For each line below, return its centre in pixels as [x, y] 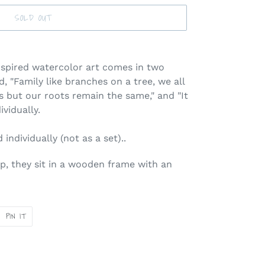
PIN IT [16, 216]
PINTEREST [44, 228]
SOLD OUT [33, 17]
